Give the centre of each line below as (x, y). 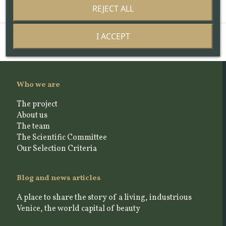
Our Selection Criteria (56, 149)
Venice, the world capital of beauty (78, 209)
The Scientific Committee (62, 137)
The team (33, 126)
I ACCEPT (113, 36)
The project (37, 104)
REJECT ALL (113, 9)
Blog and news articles (59, 178)
